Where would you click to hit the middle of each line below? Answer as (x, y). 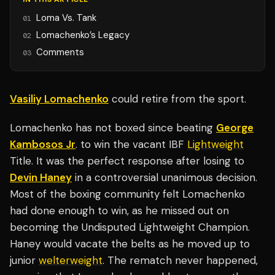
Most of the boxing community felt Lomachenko (127, 194)
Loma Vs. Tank (67, 18)
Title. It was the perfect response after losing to (127, 161)
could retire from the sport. (177, 99)
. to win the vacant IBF (131, 145)
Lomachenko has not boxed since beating (113, 128)
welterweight (71, 261)
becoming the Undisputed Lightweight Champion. (130, 227)
